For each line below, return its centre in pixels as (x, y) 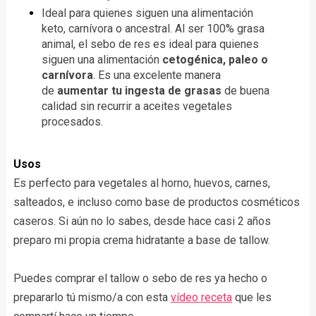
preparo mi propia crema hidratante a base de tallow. (141, 241)
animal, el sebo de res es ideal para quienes (150, 44)
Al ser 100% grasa (219, 29)
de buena (245, 91)
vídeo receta (201, 298)
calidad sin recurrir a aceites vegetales (136, 107)
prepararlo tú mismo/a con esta (92, 298)
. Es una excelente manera (157, 75)
